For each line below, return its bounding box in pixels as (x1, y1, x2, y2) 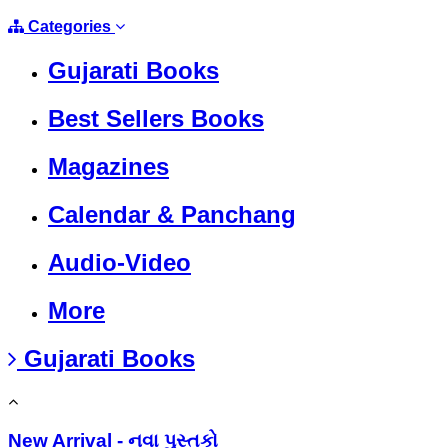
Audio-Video (48, 249, 191, 277)
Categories (24, 18, 115, 36)
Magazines (48, 153, 169, 181)
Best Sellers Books (48, 105, 264, 133)
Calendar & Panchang (48, 201, 296, 229)
